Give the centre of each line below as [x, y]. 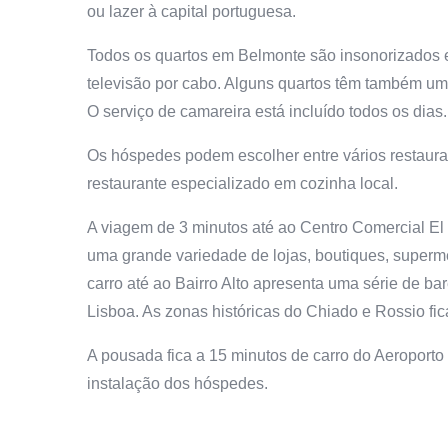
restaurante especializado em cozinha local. [242, 183]
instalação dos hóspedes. [177, 383]
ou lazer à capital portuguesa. [191, 11]
